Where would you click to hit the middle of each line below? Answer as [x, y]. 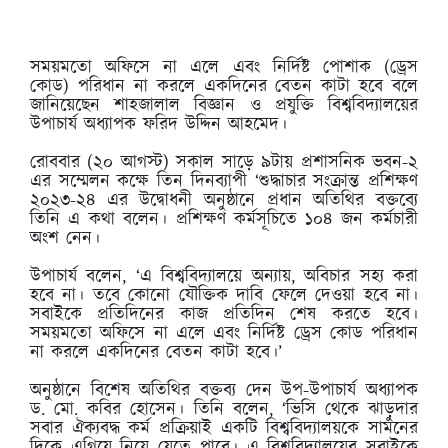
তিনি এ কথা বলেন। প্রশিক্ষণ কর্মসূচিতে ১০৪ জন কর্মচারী [224, 220]
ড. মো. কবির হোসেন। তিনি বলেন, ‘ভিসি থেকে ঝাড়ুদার [224, 410]
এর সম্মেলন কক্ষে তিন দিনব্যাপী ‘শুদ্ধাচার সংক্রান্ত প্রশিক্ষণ [224, 182]
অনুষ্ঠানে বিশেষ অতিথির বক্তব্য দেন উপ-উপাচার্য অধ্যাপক [224, 391]
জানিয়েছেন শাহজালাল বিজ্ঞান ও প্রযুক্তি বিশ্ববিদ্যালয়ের [224, 106]
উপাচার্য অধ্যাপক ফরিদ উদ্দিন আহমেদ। [158, 125]
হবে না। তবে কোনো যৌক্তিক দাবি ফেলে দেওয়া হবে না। [224, 296]
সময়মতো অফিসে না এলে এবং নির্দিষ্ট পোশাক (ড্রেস [224, 68]
